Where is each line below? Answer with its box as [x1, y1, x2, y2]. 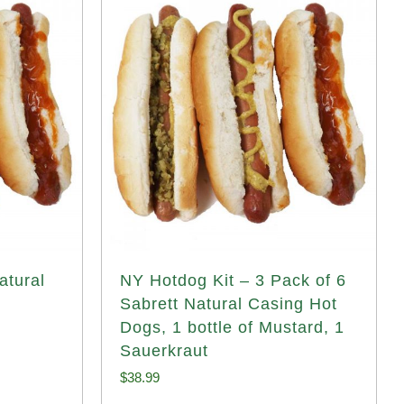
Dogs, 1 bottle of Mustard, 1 [120, 318, 344, 336]
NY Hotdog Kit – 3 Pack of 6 [120, 271, 346, 289]
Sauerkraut [120, 342, 208, 360]
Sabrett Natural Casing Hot [120, 295, 337, 313]
